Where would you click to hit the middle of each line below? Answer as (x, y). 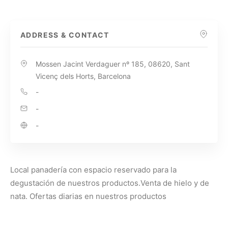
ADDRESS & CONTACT (65, 35)
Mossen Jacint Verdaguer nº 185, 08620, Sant (113, 64)
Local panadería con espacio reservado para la (93, 170)
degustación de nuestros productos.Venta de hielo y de (110, 183)
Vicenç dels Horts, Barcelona (83, 76)
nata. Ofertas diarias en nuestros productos (88, 196)
